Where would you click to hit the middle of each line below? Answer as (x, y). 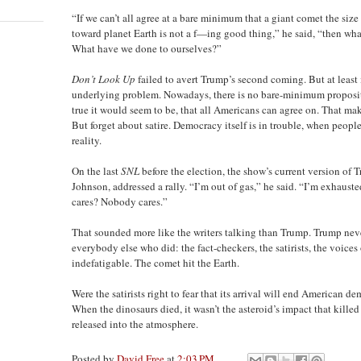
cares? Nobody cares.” (120, 201)
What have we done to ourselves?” (147, 48)
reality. (87, 140)
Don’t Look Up (104, 79)
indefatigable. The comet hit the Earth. (156, 262)
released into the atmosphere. (135, 324)
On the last (96, 170)
